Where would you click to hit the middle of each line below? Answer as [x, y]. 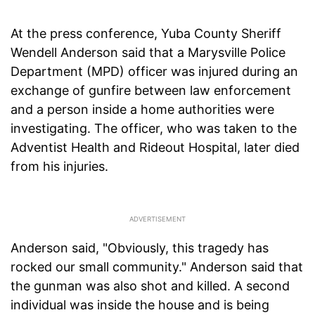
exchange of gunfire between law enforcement [151, 91]
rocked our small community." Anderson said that [157, 267]
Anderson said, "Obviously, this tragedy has [140, 248]
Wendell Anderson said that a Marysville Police [148, 53]
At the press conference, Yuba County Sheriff [146, 34]
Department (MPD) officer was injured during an [154, 72]
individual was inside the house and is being [140, 305]
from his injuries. [59, 167]
